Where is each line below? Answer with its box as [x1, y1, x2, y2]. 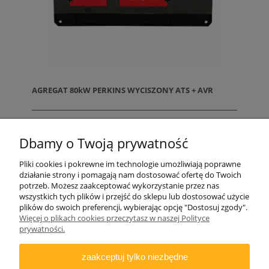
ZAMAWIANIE [109, 212, 161, 223]
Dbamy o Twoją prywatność [19, 134, 188, 153]
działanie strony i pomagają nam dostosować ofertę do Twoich [19, 169, 241, 180]
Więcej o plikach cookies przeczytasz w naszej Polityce [19, 213, 210, 223]
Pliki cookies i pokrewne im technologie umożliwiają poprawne [19, 159, 241, 169]
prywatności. [19, 223, 65, 234]
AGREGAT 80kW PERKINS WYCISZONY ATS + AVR [32, 85, 213, 96]
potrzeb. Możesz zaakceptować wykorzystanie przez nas [19, 180, 219, 191]
